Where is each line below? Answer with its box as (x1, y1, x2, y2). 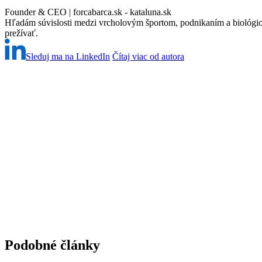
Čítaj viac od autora (112, 51, 184, 62)
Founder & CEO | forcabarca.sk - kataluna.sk (5, 7, 171, 18)
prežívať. (5, 28, 38, 39)
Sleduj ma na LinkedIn (26, 51, 110, 62)
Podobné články (5, 237, 100, 253)
